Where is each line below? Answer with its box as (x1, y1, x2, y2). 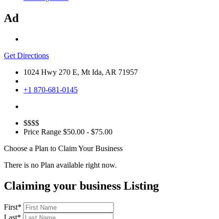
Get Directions (4, 51, 49, 60)
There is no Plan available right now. (4, 161, 117, 170)
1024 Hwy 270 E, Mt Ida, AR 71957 (23, 68, 138, 77)
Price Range (23, 128, 61, 136)
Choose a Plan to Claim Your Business (4, 144, 123, 153)
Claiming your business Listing (4, 179, 159, 193)
